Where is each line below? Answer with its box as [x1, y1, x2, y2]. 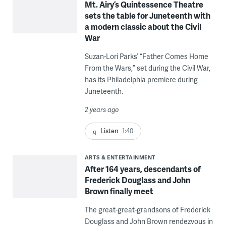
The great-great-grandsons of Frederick [84, 204, 210, 214]
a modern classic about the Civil [84, 20, 201, 32]
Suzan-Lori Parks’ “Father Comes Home [84, 51, 208, 61]
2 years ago [84, 104, 119, 114]
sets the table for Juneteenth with [84, 9, 210, 21]
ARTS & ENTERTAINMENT [84, 153, 156, 161]
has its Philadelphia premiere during [84, 74, 198, 84]
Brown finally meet [84, 185, 153, 197]
